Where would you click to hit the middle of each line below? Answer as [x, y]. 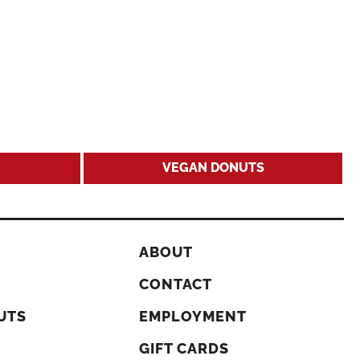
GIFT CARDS [184, 348]
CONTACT [175, 284]
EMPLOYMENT [192, 316]
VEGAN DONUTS [213, 168]
